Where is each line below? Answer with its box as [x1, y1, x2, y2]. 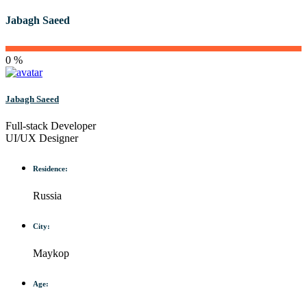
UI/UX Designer [5, 132, 78, 144]
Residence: [33, 164, 68, 173]
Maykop [33, 247, 69, 259]
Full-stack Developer [5, 119, 96, 132]
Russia [33, 189, 62, 201]
